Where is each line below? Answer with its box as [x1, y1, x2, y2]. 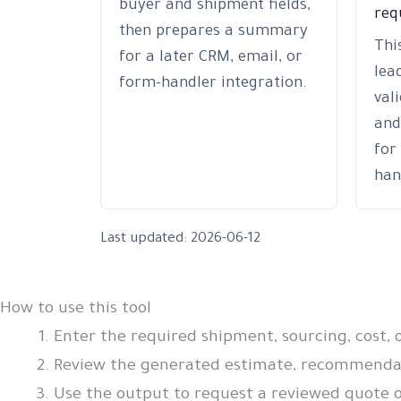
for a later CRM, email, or [119, 50, 303, 68]
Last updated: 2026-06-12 [100, 232, 260, 248]
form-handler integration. [119, 76, 307, 94]
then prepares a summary [119, 24, 308, 42]
